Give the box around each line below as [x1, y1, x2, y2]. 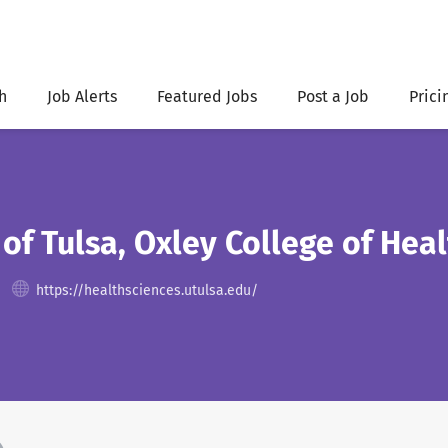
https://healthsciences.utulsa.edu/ [36, 282, 258, 299]
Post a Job [297, 87, 369, 106]
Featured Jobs [157, 87, 257, 106]
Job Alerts [47, 87, 117, 106]
